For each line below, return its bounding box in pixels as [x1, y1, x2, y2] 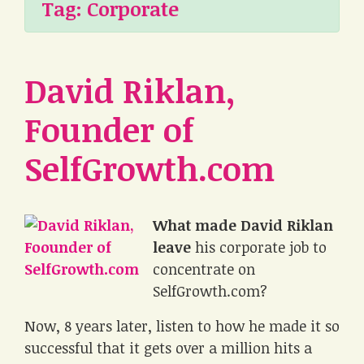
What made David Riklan [153, 215, 333, 235]
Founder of [24, 107, 194, 152]
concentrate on [153, 259, 255, 279]
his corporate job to [191, 237, 327, 257]
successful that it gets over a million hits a [24, 338, 312, 357]
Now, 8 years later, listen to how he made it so [24, 316, 340, 336]
